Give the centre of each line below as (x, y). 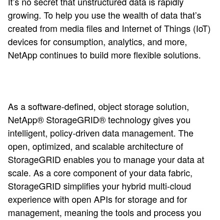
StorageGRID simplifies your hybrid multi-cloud (99, 186)
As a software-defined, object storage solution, (98, 106)
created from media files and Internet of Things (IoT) (109, 28)
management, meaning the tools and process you (105, 212)
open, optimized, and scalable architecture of (96, 146)
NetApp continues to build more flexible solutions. (104, 55)
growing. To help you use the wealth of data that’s (105, 15)
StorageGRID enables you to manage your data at (106, 159)
